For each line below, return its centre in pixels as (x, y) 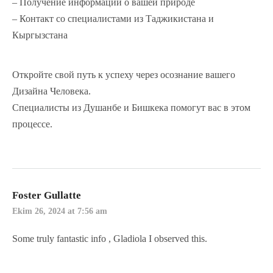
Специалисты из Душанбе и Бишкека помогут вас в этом (131, 108)
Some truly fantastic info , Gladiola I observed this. (110, 238)
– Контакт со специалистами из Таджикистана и (113, 18)
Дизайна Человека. (51, 91)
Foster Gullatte (47, 196)
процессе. (32, 124)
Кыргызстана (40, 35)
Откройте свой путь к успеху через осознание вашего (124, 75)
